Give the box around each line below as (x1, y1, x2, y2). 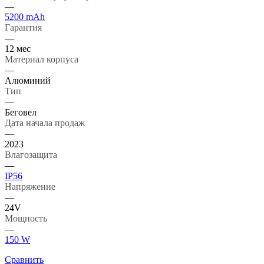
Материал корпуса (5, 54, 78, 64)
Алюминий (5, 75, 51, 85)
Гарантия (5, 22, 42, 32)
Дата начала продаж (5, 117, 85, 128)
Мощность (5, 213, 47, 223)
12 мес (5, 43, 31, 54)
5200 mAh (5, 11, 45, 22)
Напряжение (5, 181, 55, 192)
